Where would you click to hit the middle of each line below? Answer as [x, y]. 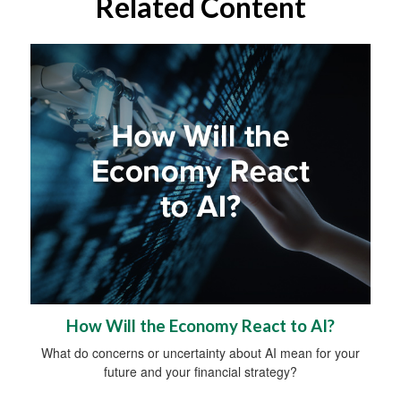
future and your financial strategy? [200, 372]
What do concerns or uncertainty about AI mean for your [200, 353]
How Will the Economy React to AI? [200, 326]
